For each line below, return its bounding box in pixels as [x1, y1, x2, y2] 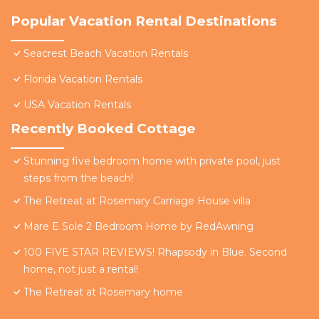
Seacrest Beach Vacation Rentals [23, 47, 188, 61]
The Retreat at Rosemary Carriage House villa [23, 194, 251, 208]
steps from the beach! [23, 172, 133, 185]
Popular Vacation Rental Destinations [11, 13, 276, 30]
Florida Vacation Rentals [23, 73, 142, 86]
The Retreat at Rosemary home [23, 286, 183, 299]
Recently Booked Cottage [11, 120, 196, 137]
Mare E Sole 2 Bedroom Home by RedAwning [23, 220, 253, 234]
